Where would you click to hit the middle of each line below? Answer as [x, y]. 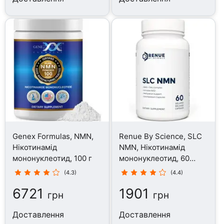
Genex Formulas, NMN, [53, 136]
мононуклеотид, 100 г [52, 158]
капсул [131, 169]
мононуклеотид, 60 [154, 158]
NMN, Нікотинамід [152, 147]
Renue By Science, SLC [160, 136]
